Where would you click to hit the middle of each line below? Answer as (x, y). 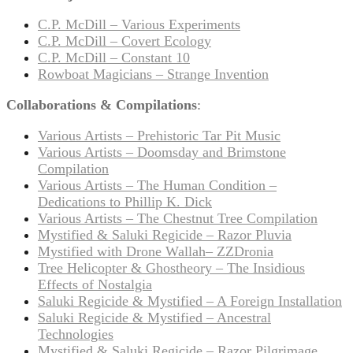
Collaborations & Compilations (102, 104)
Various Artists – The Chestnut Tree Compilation (178, 218)
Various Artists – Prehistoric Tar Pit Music (159, 135)
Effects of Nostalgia (95, 284)
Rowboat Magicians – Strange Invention (153, 74)
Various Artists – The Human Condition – (157, 185)
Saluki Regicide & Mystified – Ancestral (154, 317)
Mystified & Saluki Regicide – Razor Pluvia (165, 234)
